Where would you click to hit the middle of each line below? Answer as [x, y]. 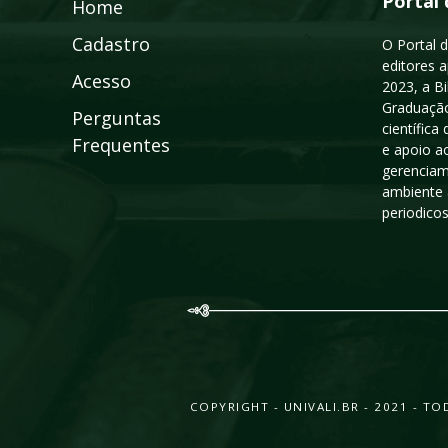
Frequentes [121, 145]
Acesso [101, 81]
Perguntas [116, 118]
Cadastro [111, 44]
